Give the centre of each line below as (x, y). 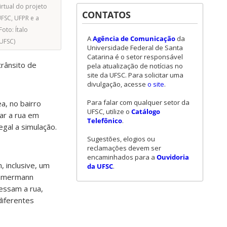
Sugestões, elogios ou (121, 139)
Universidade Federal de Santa (135, 47)
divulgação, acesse (117, 84)
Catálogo (146, 111)
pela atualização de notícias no (135, 66)
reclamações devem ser (124, 148)
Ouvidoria (173, 157)
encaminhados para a (122, 157)
